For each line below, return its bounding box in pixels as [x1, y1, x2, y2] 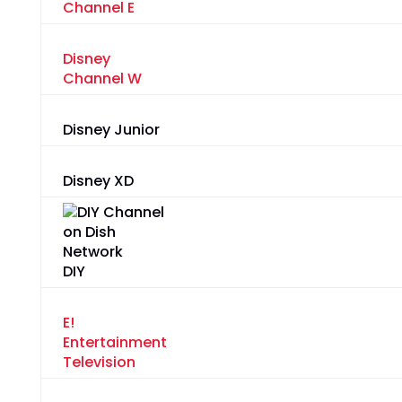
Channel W [62, 68, 142, 90]
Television [62, 352, 135, 373]
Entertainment [62, 332, 167, 354]
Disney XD [62, 170, 134, 192]
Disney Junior [62, 119, 160, 141]
